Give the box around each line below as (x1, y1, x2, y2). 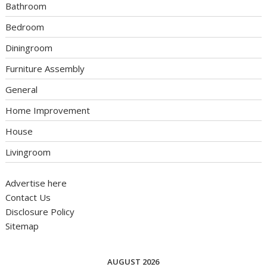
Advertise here (5, 177, 67, 190)
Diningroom (5, 41, 53, 54)
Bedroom (5, 20, 45, 33)
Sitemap (5, 220, 39, 232)
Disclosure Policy (5, 206, 75, 218)
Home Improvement (5, 104, 91, 116)
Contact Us (5, 191, 51, 204)
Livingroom (5, 145, 51, 158)
